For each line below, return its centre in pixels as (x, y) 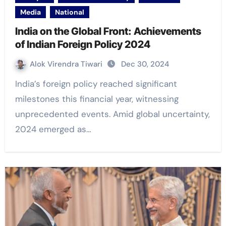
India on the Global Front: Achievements (108, 32)
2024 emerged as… (53, 129)
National (69, 12)
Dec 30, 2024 (145, 64)
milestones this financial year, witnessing (97, 99)
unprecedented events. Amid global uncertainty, (112, 114)
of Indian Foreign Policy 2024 (82, 45)
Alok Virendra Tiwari (67, 64)
